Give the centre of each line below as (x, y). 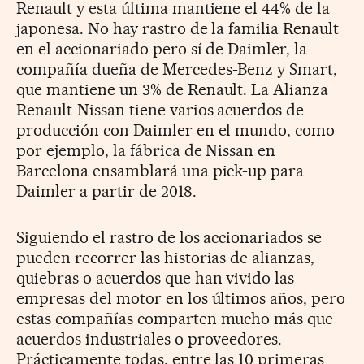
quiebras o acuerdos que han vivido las (156, 277)
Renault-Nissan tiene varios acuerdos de (160, 109)
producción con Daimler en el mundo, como (176, 130)
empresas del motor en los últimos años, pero (181, 298)
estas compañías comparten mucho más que (175, 318)
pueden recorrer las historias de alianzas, (166, 257)
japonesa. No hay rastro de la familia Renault (178, 28)
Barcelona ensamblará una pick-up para (160, 170)
